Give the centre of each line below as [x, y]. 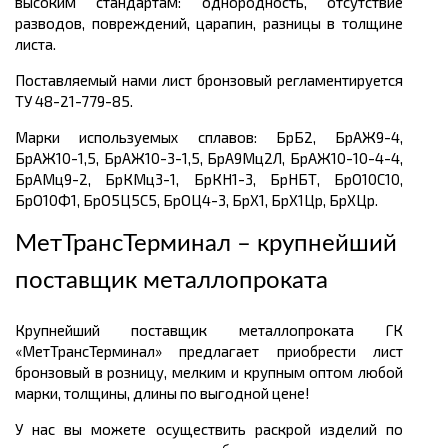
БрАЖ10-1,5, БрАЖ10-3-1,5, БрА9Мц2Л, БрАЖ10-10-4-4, [209, 158]
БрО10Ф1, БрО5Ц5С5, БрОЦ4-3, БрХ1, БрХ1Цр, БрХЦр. [196, 200]
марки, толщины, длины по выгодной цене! [162, 393]
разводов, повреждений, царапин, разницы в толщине [209, 23]
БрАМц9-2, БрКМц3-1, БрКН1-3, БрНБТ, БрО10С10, [209, 179]
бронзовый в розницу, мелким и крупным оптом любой [209, 372]
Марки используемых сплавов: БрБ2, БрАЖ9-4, [209, 137]
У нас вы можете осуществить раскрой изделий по [209, 429]
